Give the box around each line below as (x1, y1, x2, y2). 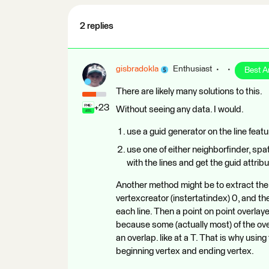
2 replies (80, 22, 113, 31)
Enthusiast (173, 65, 212, 73)
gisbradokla (116, 65, 159, 73)
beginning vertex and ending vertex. (116, 247, 254, 256)
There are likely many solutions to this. (116, 87, 262, 96)
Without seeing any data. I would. (116, 105, 244, 114)
